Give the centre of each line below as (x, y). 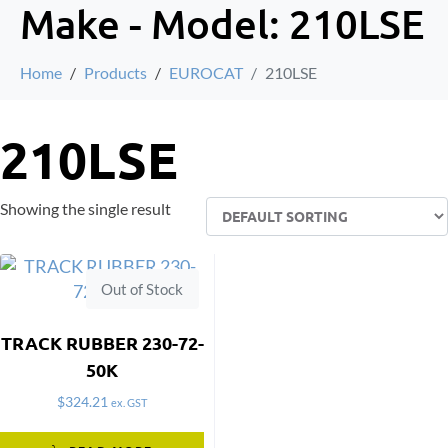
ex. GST (129, 403)
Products (115, 72)
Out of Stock (142, 288)
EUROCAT (206, 72)
